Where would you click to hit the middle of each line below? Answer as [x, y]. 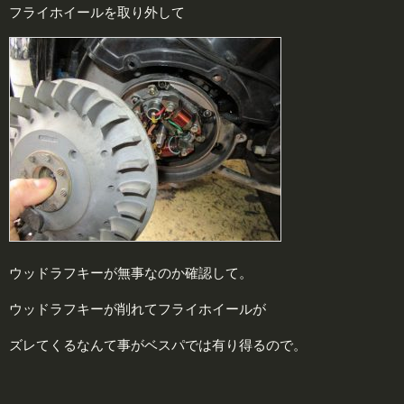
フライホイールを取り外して [97, 12]
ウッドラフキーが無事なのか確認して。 [131, 272]
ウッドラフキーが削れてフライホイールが [138, 308]
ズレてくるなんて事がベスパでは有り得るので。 [158, 344]
